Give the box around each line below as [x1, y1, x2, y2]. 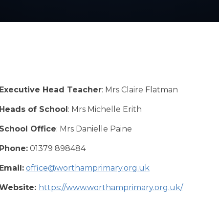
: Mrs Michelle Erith [67, 105, 142, 114]
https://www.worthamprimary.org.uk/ [38, 183, 183, 193]
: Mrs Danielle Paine [56, 124, 132, 134]
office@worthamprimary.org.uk [25, 163, 150, 173]
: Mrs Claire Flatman [101, 85, 178, 95]
